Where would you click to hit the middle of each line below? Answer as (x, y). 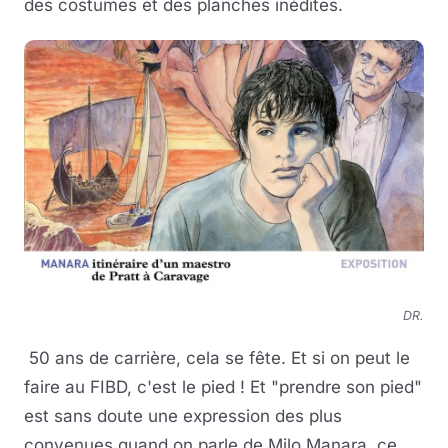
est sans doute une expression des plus (183, 416)
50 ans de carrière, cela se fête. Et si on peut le (217, 358)
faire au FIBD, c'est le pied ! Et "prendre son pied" (223, 387)
